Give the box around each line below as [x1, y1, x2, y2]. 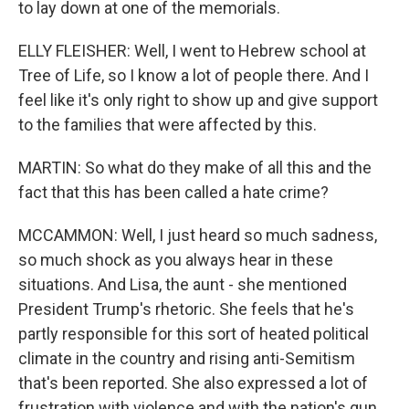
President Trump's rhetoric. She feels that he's [18, 299, 354, 319]
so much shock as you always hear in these [18, 250, 333, 269]
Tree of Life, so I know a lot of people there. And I [18, 66, 369, 85]
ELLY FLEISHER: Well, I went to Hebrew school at [18, 41, 366, 60]
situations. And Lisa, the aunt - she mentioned [18, 275, 347, 294]
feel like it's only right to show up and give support [18, 90, 378, 110]
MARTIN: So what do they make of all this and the [18, 158, 372, 177]
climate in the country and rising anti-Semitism [18, 349, 355, 368]
